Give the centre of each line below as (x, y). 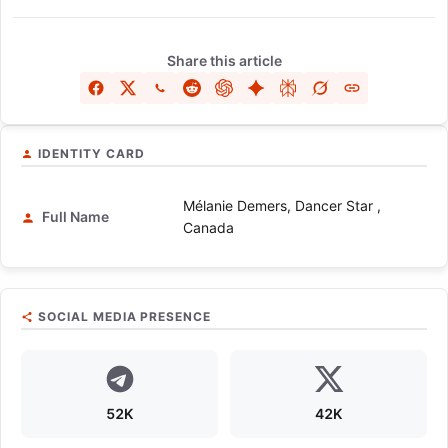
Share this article (224, 61)
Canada (208, 228)
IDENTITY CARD (91, 154)
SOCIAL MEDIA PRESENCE (125, 317)
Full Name (74, 217)
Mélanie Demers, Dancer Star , (282, 206)
